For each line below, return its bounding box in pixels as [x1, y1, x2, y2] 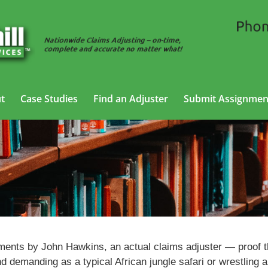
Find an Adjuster [93, 92, 168, 105]
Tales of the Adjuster [85, 162, 183, 174]
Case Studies [20, 92, 78, 105]
